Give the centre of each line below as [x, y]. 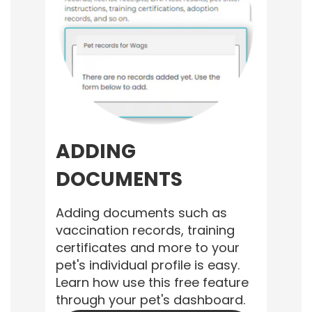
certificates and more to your [148, 248]
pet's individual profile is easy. [148, 265]
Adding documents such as [141, 213]
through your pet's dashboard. [150, 300]
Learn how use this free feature [152, 282]
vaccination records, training [145, 230]
